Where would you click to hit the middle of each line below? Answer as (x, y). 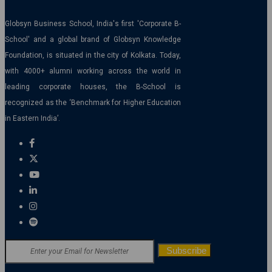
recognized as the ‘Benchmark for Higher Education (93, 103)
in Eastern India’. (32, 119)
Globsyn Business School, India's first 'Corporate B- (93, 24)
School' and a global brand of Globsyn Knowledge (93, 40)
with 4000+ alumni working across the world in (93, 71)
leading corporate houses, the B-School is (93, 87)
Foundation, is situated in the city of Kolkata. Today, (93, 56)
